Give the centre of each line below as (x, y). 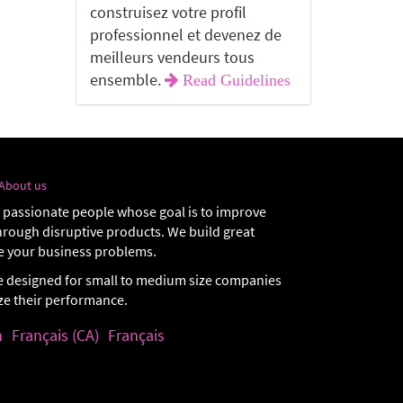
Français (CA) (55, 335)
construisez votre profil (168, 12)
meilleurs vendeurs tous (172, 57)
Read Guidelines (234, 80)
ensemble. (125, 80)
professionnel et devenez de (185, 35)
